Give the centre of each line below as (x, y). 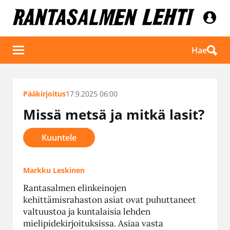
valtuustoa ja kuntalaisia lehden (87, 211)
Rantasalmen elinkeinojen (75, 188)
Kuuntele (59, 137)
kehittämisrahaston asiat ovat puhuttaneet (110, 199)
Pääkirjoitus (44, 94)
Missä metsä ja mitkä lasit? (114, 114)
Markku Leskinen (54, 170)
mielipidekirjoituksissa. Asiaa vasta (93, 223)
